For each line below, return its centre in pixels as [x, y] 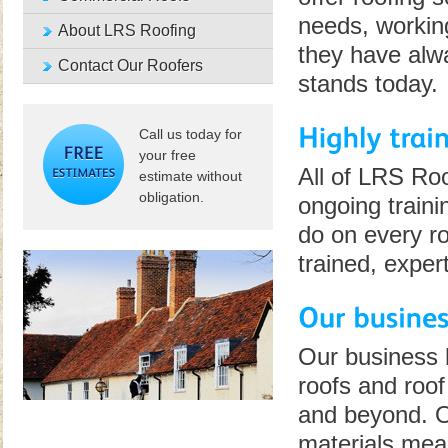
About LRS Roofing [126, 30]
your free [167, 155]
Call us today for [190, 134]
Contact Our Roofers [130, 65]
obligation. [171, 197]
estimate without [190, 176]
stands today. [367, 83]
